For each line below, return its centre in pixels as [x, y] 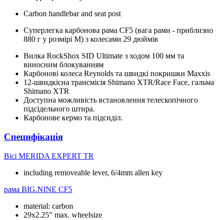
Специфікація [33, 137]
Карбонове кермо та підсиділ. [73, 118]
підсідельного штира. [59, 109]
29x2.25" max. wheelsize [63, 215]
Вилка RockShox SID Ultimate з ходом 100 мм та [104, 56]
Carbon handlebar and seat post [72, 14]
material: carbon [48, 206]
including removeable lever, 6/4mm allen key [93, 172]
